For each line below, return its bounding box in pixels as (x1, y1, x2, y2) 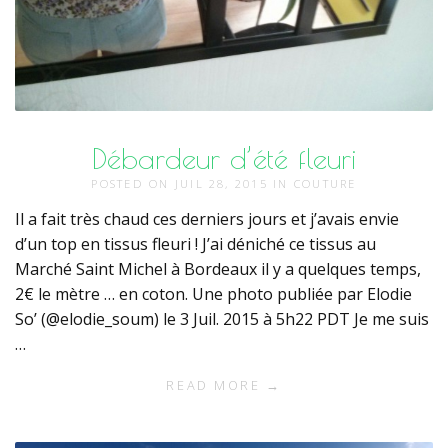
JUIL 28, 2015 (174, 176, 274, 192)
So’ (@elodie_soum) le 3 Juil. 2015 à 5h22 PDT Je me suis (15, 308, 429, 331)
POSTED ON (91, 176, 175, 192)
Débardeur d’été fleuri (91, 141, 357, 176)
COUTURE (293, 176, 357, 192)
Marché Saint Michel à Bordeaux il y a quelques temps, (15, 258, 421, 281)
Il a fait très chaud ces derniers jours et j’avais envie (15, 208, 399, 231)
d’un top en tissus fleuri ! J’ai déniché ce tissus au (15, 233, 376, 256)
